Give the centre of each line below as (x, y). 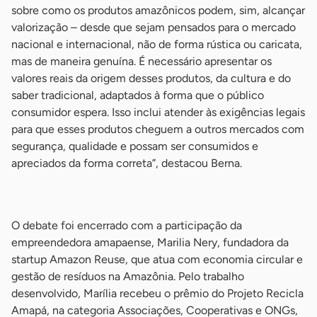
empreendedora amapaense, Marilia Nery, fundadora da (150, 242)
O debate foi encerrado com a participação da (127, 225)
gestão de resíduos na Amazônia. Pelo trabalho (128, 276)
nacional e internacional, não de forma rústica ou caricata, (157, 44)
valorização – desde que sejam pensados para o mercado (154, 27)
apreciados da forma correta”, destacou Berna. (127, 163)
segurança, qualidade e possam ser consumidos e (135, 146)
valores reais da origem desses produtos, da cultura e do (151, 78)
